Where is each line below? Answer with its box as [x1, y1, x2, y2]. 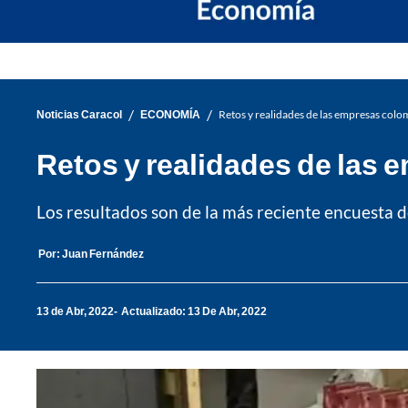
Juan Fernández [62, 246, 144, 260]
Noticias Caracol [36, 107, 122, 122]
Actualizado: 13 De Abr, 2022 [121, 304, 267, 319]
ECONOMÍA [140, 107, 200, 122]
